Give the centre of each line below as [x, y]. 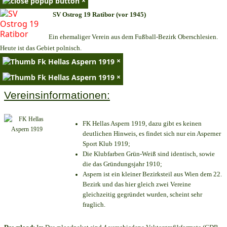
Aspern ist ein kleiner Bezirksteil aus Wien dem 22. [152, 174]
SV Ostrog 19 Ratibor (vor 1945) [99, 15]
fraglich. [94, 204]
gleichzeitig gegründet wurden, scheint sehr [142, 194]
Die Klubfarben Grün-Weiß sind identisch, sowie [149, 154]
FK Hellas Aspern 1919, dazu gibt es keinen [142, 123]
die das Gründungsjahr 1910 [121, 164]
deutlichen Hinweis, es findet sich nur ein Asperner [152, 133]
